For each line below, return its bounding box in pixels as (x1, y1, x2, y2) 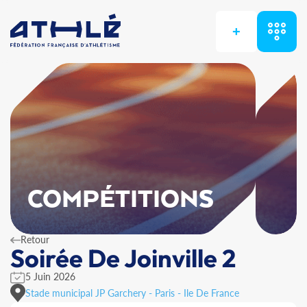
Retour (21, 234, 49, 245)
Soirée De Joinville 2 (10, 243, 236, 273)
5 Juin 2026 (25, 271, 75, 282)
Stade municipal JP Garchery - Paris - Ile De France (25, 286, 239, 299)
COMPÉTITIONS (27, 186, 214, 214)
